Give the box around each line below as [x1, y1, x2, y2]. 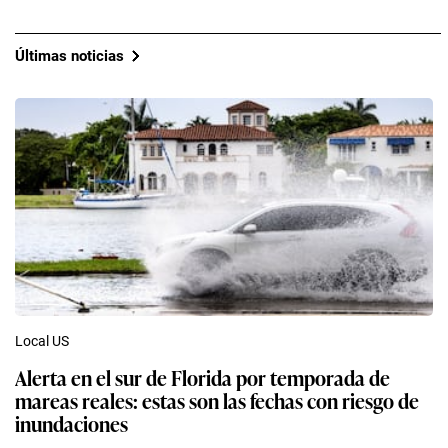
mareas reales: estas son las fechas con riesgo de [15, 385, 419, 416]
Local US [15, 333, 69, 350]
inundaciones [15, 408, 128, 439]
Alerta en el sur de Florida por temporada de [15, 362, 390, 393]
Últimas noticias [15, 46, 124, 65]
